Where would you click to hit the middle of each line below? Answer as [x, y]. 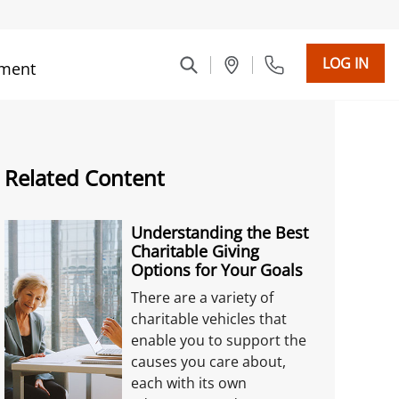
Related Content [85, 178]
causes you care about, [209, 362]
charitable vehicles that [209, 319]
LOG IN [346, 63]
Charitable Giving [195, 251]
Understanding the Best [220, 232]
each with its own [189, 383]
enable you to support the [219, 340]
